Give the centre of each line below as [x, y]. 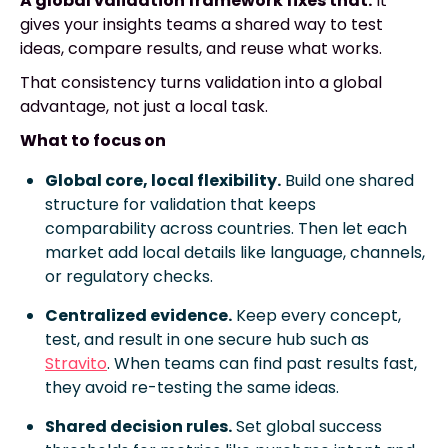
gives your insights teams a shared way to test [201, 25]
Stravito [76, 364]
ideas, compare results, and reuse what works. [201, 49]
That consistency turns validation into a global [201, 83]
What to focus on [93, 141]
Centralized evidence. [138, 316]
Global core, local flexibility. [163, 181]
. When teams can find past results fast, [262, 364]
